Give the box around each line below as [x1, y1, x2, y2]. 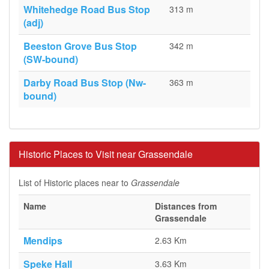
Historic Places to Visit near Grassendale [19, 147, 193, 161]
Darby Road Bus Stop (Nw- [23, 76, 146, 89]
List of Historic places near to [19, 177, 131, 189]
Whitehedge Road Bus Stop [23, 2, 150, 16]
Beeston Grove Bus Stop [23, 39, 137, 53]
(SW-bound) [23, 52, 78, 66]
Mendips [23, 234, 62, 247]
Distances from [155, 200, 217, 212]
